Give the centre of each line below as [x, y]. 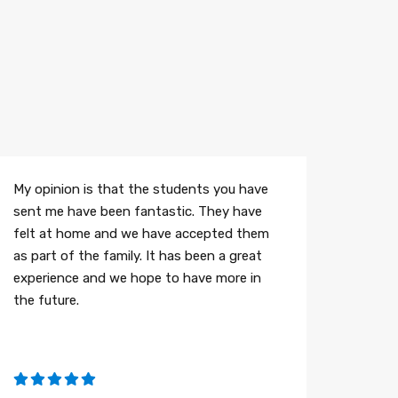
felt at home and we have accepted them [141, 234]
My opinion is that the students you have [140, 190]
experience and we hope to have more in [137, 279]
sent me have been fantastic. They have [137, 212]
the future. [46, 301]
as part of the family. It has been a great [137, 256]
